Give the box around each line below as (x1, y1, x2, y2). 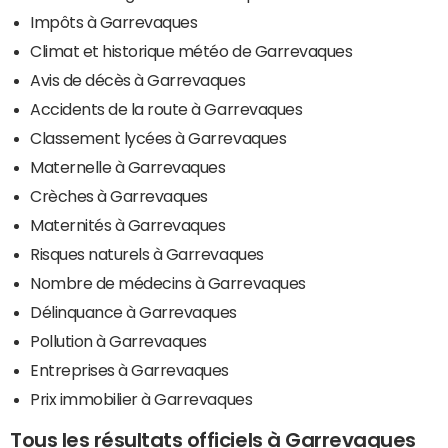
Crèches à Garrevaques (30, 187, 208, 204)
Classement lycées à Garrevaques (30, 129, 287, 146)
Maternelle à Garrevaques (30, 158, 226, 175)
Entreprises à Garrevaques (30, 361, 229, 378)
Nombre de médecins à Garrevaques (30, 274, 306, 291)
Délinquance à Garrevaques (30, 303, 237, 320)
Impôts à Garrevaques (30, 13, 198, 30)
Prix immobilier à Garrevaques (30, 390, 253, 407)
